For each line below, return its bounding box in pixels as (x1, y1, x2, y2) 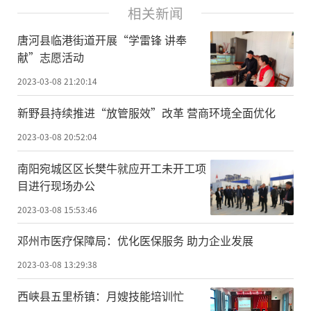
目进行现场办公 (17, 176, 95, 194)
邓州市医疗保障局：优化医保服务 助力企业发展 (17, 232, 253, 249)
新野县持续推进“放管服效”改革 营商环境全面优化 (17, 103, 276, 121)
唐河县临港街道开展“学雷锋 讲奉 (17, 31, 187, 48)
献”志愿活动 (17, 48, 84, 65)
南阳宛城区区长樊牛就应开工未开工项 (17, 159, 206, 176)
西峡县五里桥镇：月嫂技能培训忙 (17, 287, 184, 305)
